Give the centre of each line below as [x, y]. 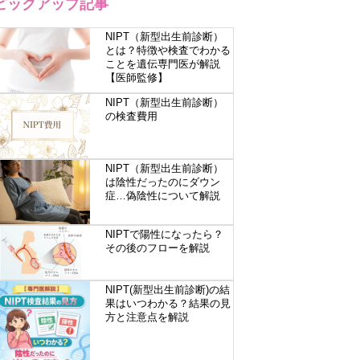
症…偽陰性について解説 [162, 196]
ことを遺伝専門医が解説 [162, 64]
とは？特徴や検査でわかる [168, 50]
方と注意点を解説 [147, 318]
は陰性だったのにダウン [162, 182]
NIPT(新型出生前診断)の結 [167, 290]
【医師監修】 [136, 78]
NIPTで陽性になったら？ [164, 234]
